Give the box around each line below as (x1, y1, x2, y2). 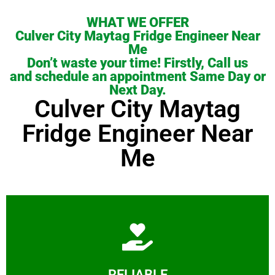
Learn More (107, 244, 168, 259)
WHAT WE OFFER (86, 15, 189, 31)
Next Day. (109, 82, 166, 98)
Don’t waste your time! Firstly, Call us (27, 55, 248, 71)
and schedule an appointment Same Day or (9, 69, 266, 85)
